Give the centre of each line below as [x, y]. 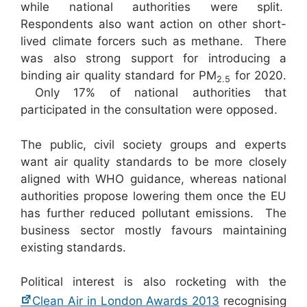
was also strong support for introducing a [153, 59]
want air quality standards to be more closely [153, 161]
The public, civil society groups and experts [153, 144]
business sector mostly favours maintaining [153, 230]
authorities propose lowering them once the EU [153, 196]
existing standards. [73, 247]
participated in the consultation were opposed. [149, 110]
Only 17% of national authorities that [153, 93]
